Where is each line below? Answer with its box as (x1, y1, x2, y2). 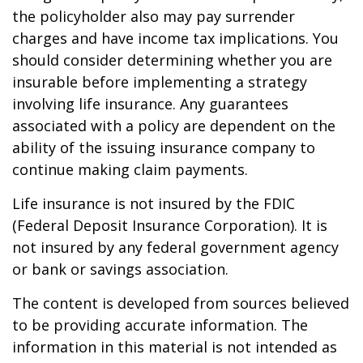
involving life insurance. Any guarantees (12, 94, 288, 114)
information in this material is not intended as (12, 337, 337, 357)
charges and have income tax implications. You (12, 28, 339, 49)
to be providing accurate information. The (12, 315, 308, 335)
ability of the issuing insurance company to (12, 138, 315, 158)
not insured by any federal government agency (12, 237, 339, 258)
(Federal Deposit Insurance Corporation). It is (12, 216, 327, 236)
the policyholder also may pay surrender (12, 6, 295, 27)
